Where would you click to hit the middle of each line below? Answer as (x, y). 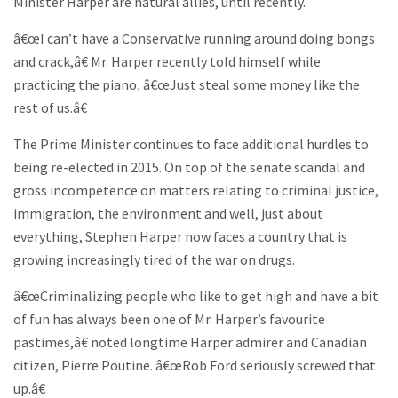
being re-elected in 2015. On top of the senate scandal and (189, 167)
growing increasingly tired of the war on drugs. (154, 260)
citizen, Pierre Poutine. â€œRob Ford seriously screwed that (195, 366)
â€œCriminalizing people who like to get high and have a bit (196, 296)
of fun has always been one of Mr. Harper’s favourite (169, 319)
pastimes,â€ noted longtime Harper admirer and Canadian (190, 342)
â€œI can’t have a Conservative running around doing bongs (194, 39)
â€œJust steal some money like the (250, 85)
